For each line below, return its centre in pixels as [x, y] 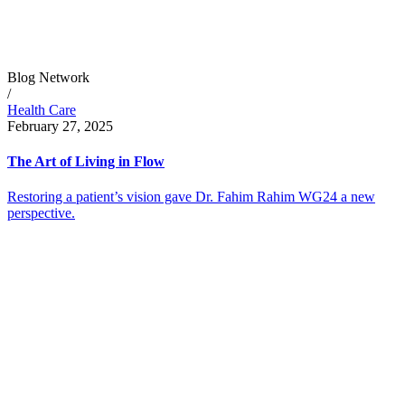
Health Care [42, 109]
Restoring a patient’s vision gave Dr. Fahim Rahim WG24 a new [191, 197]
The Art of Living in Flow [86, 162]
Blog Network [48, 77]
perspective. [41, 213]
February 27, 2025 [60, 126]
